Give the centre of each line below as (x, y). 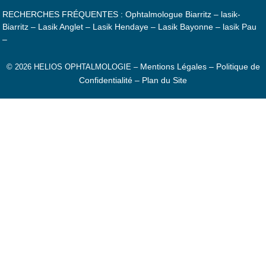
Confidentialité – (109, 80)
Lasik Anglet (61, 27)
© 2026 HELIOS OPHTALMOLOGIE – (73, 66)
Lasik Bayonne (186, 27)
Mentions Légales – (178, 66)
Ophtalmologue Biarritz (169, 15)
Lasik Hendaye (121, 27)
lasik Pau (240, 27)
